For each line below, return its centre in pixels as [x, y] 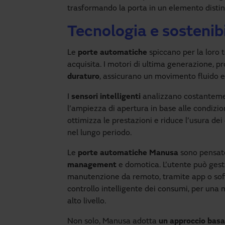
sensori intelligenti [106, 97]
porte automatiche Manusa [128, 153]
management [92, 165]
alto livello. [87, 201]
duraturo [83, 77]
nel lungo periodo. [99, 133]
